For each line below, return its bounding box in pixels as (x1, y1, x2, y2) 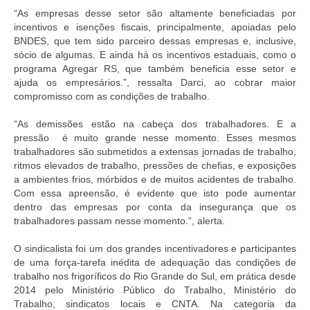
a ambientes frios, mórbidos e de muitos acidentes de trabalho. (14, 173, 296, 185)
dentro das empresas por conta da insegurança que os (14, 201, 296, 212)
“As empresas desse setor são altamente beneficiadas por (14, 7, 296, 19)
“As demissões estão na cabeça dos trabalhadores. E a (14, 118, 296, 129)
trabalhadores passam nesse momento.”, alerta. (14, 215, 225, 226)
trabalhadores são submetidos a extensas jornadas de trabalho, (14, 145, 296, 157)
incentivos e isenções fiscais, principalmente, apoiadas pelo (14, 21, 296, 33)
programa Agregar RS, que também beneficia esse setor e (14, 62, 296, 74)
